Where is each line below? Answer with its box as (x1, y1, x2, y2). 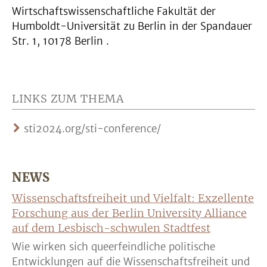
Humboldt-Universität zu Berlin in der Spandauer (12, 20, 252, 33)
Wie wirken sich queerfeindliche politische (12, 240, 215, 253)
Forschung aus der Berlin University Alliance (12, 206, 247, 220)
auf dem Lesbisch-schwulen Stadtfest (12, 221, 210, 235)
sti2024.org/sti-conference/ (24, 122, 161, 135)
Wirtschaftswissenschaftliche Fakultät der (12, 5, 216, 18)
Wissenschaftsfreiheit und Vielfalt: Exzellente (12, 191, 254, 205)
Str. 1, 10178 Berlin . (12, 35, 109, 48)
